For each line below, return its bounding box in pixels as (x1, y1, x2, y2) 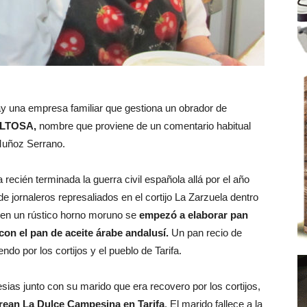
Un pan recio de (169, 227, 242, 238)
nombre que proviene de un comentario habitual (36, 120, 251, 132)
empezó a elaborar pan (139, 209, 248, 221)
